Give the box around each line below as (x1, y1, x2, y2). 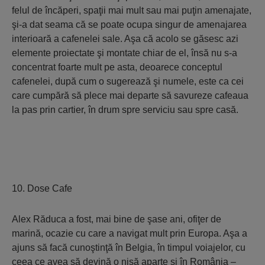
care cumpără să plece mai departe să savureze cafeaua (12, 91, 248, 101)
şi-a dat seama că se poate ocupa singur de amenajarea (12, 20, 247, 30)
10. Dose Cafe (12, 183, 72, 193)
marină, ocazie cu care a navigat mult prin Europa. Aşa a (12, 228, 247, 238)
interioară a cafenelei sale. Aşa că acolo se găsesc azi (12, 34, 238, 44)
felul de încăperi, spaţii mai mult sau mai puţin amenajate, (12, 5, 251, 15)
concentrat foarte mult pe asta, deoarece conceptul (12, 62, 222, 72)
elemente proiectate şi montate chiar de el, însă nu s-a (12, 48, 237, 58)
